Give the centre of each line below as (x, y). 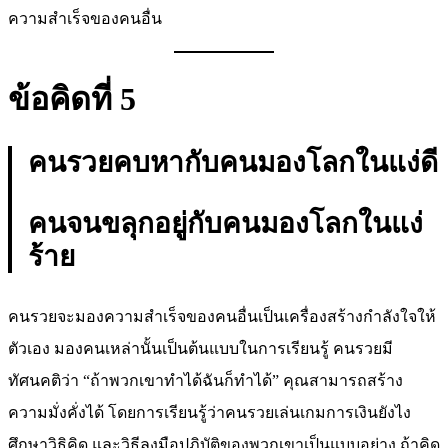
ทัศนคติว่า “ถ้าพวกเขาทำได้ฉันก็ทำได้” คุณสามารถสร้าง (205, 380)
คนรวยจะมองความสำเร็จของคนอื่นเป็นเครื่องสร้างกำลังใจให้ (222, 316)
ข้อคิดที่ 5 (72, 98)
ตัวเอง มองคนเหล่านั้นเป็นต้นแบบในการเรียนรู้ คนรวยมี (200, 348)
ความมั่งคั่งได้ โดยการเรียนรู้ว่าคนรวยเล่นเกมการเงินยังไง (209, 412)
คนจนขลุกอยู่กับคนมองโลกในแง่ (225, 223)
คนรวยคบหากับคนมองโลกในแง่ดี (233, 162)
